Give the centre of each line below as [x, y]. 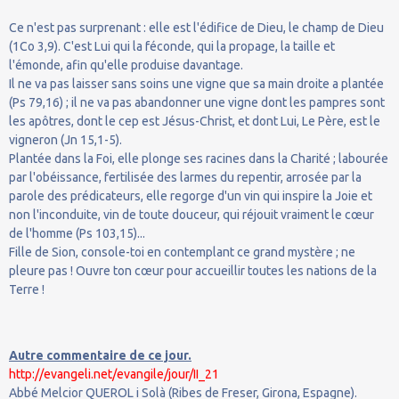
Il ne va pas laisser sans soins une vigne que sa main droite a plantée [196, 83]
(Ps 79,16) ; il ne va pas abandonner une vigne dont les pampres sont [197, 102]
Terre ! [27, 289]
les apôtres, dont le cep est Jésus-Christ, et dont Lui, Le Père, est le [195, 121]
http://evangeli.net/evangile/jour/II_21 [114, 374]
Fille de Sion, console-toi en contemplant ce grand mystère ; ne [182, 252]
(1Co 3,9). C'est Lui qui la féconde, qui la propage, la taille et [172, 46]
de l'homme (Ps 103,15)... [77, 233]
